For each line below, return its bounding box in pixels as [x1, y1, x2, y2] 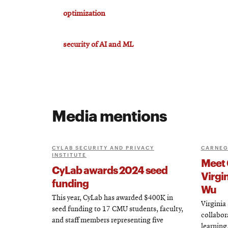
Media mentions [52, 104, 167, 126]
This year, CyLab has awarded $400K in [52, 194, 173, 203]
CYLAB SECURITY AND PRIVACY [52, 144, 154, 151]
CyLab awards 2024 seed [52, 162, 167, 177]
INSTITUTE [52, 151, 87, 158]
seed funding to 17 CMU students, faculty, [52, 206, 183, 214]
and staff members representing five [52, 217, 163, 225]
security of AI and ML [63, 40, 133, 49]
